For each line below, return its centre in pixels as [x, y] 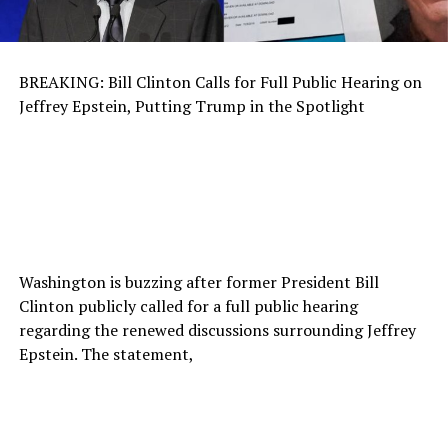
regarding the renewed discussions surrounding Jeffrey [217, 329]
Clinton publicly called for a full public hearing [188, 305]
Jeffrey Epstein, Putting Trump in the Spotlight [191, 105]
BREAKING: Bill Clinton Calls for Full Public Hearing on [220, 81]
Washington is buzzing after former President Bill [198, 281]
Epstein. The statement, [106, 353]
